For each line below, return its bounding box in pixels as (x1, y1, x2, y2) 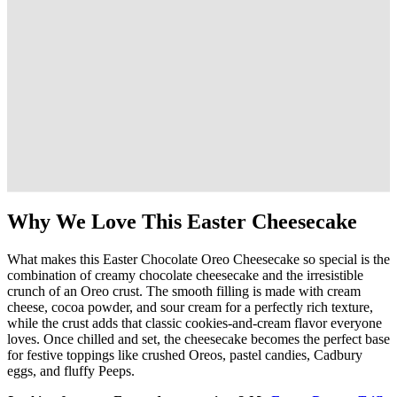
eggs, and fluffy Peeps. (7, 362, 135, 378)
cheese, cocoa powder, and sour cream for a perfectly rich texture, (7, 299, 373, 315)
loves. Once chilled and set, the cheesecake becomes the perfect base (7, 331, 390, 346)
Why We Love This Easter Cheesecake (7, 209, 357, 233)
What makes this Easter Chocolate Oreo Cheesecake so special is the (7, 251, 390, 267)
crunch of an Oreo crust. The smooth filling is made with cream (7, 283, 361, 299)
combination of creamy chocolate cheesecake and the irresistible (7, 267, 363, 283)
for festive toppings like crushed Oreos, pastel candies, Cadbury (7, 346, 362, 362)
